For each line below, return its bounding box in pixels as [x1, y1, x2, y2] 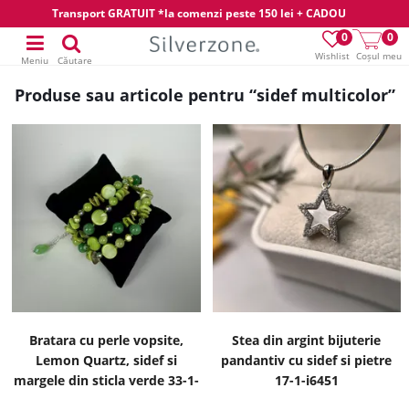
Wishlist [315, 49, 350, 62]
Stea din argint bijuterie [232, 331, 382, 350]
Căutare [58, 54, 92, 67]
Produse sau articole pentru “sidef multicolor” [14, 84, 395, 106]
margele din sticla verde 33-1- [13, 372, 199, 390]
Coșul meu [355, 49, 402, 62]
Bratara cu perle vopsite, [28, 331, 184, 350]
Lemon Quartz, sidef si [35, 351, 177, 370]
